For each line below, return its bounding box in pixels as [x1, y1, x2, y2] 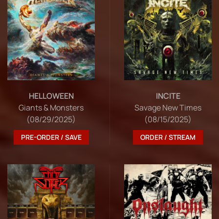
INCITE [155, 90, 180, 102]
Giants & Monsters [19, 102, 84, 113]
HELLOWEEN [28, 90, 74, 102]
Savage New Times [134, 102, 201, 113]
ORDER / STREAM [140, 132, 196, 142]
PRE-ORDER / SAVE [21, 132, 82, 142]
